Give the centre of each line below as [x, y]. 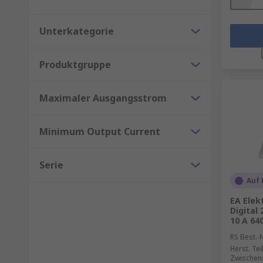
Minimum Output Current [100, 131]
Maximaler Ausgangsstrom [103, 98]
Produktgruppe [75, 65]
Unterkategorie [77, 31]
